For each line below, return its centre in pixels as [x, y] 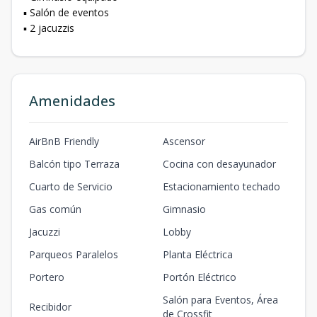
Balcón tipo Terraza [74, 164]
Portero [47, 277]
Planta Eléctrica [198, 254]
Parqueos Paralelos [74, 254]
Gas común [55, 209]
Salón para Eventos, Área [220, 300]
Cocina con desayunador [219, 164]
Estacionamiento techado [221, 186]
